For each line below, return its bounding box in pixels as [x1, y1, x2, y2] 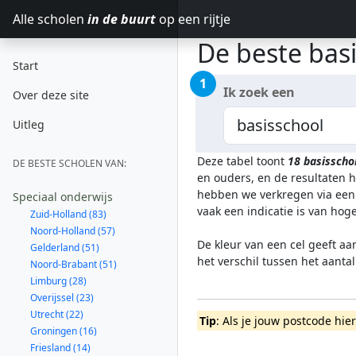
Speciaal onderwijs [13, 189, 113, 204]
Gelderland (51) [30, 241, 99, 254]
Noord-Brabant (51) [30, 257, 117, 271]
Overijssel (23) [30, 291, 94, 304]
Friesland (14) [30, 341, 91, 354]
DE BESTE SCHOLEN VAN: [13, 157, 126, 170]
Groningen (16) [30, 324, 97, 338]
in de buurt [87, 10, 156, 28]
